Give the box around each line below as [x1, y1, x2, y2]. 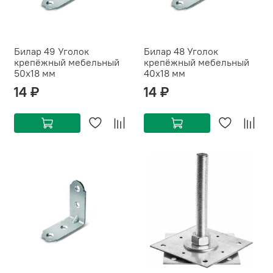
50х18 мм [14, 67, 55, 80]
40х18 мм [144, 67, 185, 80]
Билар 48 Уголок [144, 45, 218, 58]
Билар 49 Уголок [14, 45, 89, 58]
